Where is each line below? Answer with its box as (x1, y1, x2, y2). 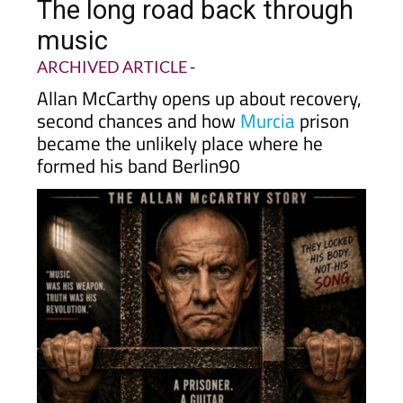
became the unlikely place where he (36, 129, 323, 157)
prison (294, 106, 349, 135)
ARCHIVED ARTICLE (36, 57, 187, 76)
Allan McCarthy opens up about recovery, (36, 84, 362, 112)
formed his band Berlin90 (36, 151, 240, 180)
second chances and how (36, 106, 240, 135)
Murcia (239, 106, 295, 135)
